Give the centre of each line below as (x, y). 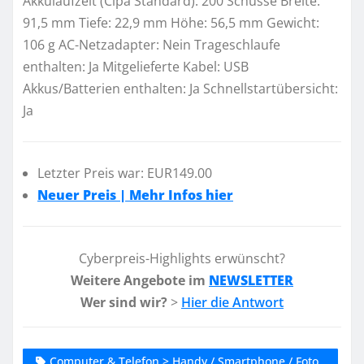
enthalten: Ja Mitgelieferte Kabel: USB (136, 66)
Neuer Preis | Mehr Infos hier (135, 195)
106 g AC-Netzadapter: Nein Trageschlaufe (152, 44)
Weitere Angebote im (140, 280)
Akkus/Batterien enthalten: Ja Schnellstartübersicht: (180, 88)
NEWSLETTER (251, 280)
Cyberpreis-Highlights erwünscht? (182, 258)
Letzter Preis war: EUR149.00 (125, 173)
